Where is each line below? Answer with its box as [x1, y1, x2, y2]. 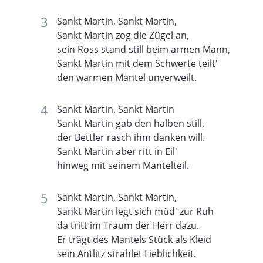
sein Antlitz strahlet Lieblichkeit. [57, 247, 196, 260]
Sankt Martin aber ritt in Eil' [57, 144, 177, 158]
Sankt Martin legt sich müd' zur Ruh [57, 204, 214, 218]
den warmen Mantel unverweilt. [57, 70, 197, 84]
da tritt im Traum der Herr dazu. [57, 218, 199, 232]
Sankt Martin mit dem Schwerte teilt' [57, 56, 218, 70]
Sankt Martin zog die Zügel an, [57, 28, 189, 42]
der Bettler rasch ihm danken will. [57, 130, 205, 144]
